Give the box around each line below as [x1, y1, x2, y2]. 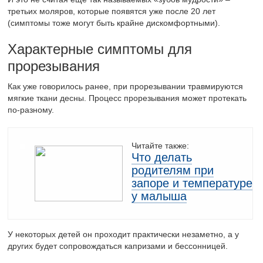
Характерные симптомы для [8, 41, 193, 58]
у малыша [131, 190, 187, 203]
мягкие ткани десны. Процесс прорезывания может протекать [8, 93, 247, 103]
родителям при [131, 164, 214, 177]
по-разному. [8, 105, 55, 115]
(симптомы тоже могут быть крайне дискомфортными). [8, 18, 221, 28]
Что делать [131, 151, 193, 164]
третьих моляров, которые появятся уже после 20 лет [8, 6, 216, 16]
